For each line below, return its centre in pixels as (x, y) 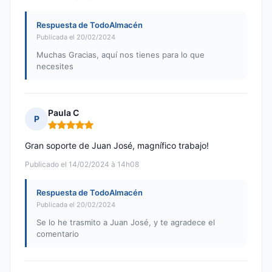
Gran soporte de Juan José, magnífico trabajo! (117, 146)
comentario (58, 234)
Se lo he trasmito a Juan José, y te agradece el (126, 223)
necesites (55, 66)
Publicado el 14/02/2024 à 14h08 (82, 165)
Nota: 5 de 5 (73, 130)
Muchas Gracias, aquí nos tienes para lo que (121, 55)
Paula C (63, 113)
